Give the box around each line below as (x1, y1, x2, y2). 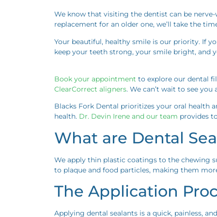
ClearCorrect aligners (54, 85, 126, 94)
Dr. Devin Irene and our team (79, 112, 178, 121)
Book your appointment (54, 75, 136, 84)
